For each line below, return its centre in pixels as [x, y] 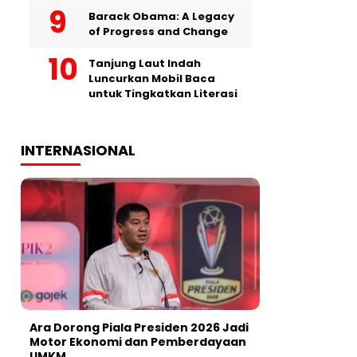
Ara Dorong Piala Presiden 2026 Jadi [139, 328]
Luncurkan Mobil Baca [152, 78]
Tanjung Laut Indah [145, 63]
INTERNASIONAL [78, 150]
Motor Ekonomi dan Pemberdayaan [138, 342]
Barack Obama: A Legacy [161, 16]
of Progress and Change [158, 31]
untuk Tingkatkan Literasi [163, 93]
